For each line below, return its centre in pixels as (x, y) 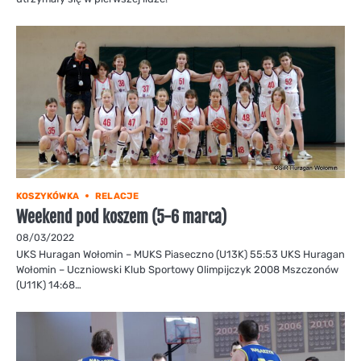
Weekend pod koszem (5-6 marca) (121, 217)
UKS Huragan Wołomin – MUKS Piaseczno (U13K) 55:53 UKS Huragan (180, 254)
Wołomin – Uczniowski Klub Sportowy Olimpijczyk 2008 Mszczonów (177, 269)
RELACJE (117, 196)
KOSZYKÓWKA (48, 196)
